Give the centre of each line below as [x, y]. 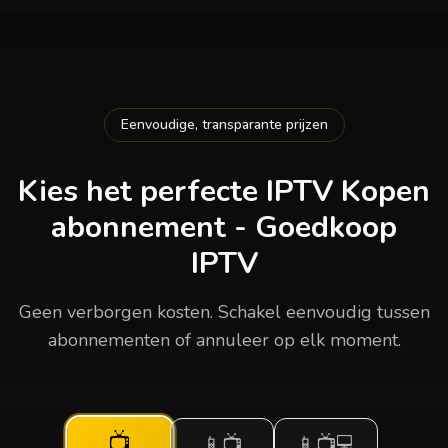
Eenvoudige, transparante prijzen [224, 124]
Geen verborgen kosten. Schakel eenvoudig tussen [224, 312]
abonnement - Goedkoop [224, 227]
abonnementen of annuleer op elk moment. [224, 340]
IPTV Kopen [348, 191]
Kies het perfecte [142, 191]
